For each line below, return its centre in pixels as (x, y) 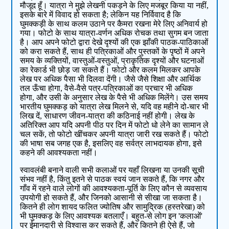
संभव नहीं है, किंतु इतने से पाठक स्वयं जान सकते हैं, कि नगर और (112, 179)
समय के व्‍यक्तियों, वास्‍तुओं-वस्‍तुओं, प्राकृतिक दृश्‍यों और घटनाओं (112, 61)
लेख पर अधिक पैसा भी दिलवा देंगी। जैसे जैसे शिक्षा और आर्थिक (111, 79)
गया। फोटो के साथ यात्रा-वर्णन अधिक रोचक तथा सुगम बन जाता (114, 33)
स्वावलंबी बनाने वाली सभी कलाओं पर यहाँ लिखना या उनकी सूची (112, 170)
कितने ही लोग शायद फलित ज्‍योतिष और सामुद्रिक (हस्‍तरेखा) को (113, 207)
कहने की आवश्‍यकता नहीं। (59, 153)
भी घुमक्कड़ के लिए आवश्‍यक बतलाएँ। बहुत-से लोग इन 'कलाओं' (111, 216)
